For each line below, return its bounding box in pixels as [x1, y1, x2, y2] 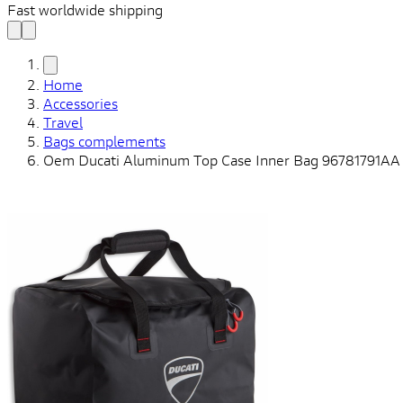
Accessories [43, 94, 118, 112]
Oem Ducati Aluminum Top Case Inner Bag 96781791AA [43, 150, 400, 169]
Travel [43, 112, 83, 131]
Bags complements [43, 131, 166, 150]
